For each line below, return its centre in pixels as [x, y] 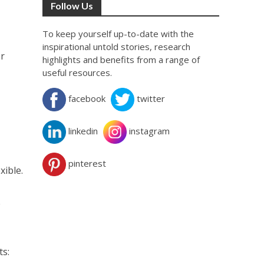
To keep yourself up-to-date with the [118, 34]
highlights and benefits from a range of [121, 60]
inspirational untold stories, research [117, 47]
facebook [87, 99]
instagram [150, 131]
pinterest [88, 164]
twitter [151, 99]
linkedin [83, 131]
